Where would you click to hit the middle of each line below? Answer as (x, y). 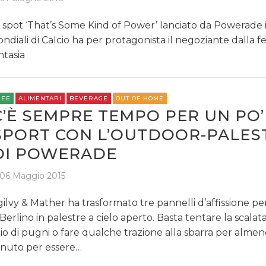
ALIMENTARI (40, 98)
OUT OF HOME (140, 98)
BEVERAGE (88, 98)
